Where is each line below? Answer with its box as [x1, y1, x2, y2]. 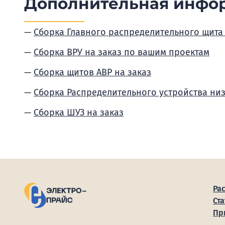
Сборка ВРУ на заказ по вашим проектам [34, 47, 209, 58]
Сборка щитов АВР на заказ [34, 67, 151, 78]
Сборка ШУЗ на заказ [34, 107, 124, 118]
